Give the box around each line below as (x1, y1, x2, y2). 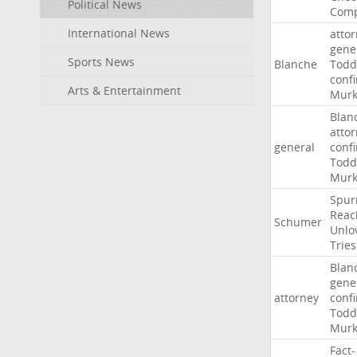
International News (68, 25, 170, 41)
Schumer (273, 214, 322, 229)
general (273, 139, 315, 155)
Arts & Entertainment (68, 83, 181, 98)
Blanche (273, 57, 317, 72)
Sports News (68, 54, 135, 69)
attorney (273, 290, 319, 305)
